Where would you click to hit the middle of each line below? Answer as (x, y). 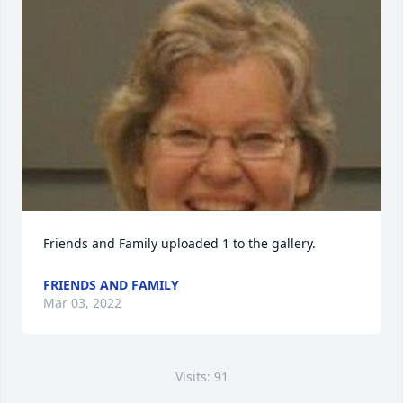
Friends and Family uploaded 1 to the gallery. (179, 243)
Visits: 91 (201, 376)
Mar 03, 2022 (82, 303)
